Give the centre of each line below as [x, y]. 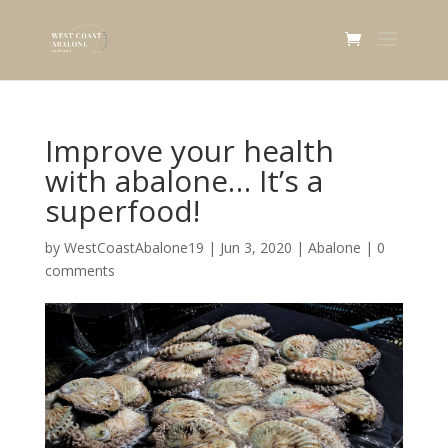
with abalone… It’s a [183, 180]
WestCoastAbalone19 [133, 247]
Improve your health [189, 150]
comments [79, 270]
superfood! [122, 210]
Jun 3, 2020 [255, 247]
